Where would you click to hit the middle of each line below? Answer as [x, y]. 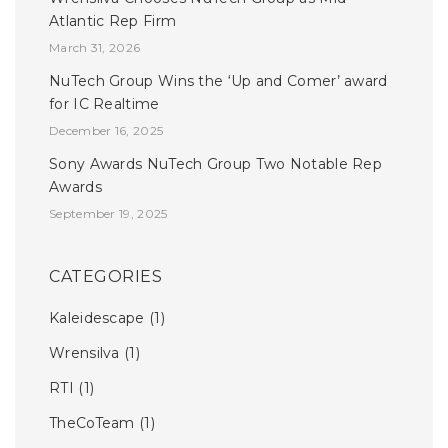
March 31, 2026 [95, 48]
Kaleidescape [97, 318]
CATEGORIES [105, 277]
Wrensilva [84, 353]
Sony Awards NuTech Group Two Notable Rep [215, 164]
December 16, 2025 [106, 131]
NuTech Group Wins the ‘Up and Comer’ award [218, 81]
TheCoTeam [92, 423]
